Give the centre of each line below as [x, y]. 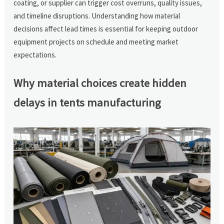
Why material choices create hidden [100, 83]
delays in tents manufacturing [87, 102]
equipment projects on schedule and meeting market [96, 41]
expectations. [35, 54]
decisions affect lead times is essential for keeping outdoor [106, 28]
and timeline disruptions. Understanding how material [97, 15]
